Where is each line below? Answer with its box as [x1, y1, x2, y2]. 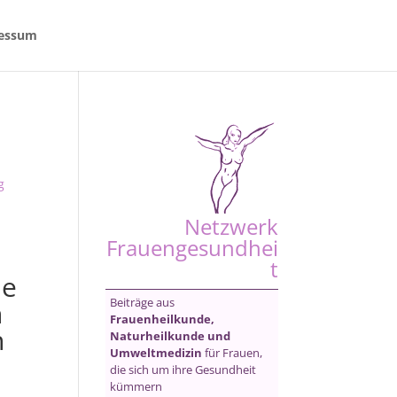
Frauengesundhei [105, 233, 278, 262]
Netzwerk [183, 212, 278, 241]
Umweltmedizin [110, 345, 203, 361]
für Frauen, [202, 345, 263, 361]
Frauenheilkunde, [110, 311, 215, 327]
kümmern [110, 378, 163, 394]
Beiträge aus [110, 294, 175, 310]
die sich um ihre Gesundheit [110, 362, 257, 378]
